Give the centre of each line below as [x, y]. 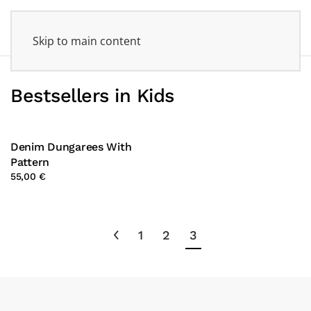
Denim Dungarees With [71, 147]
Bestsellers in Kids [92, 96]
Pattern [30, 162]
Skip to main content [87, 41]
